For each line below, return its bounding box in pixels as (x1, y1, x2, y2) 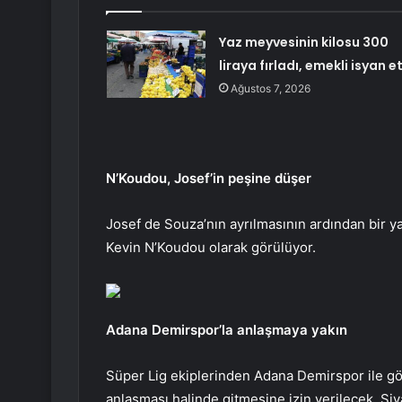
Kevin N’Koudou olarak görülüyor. (106, 239, 316, 257)
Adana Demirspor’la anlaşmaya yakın (106, 321, 347, 339)
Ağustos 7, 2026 (230, 82, 310, 96)
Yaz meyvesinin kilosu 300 (218, 33, 389, 52)
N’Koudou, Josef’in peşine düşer (106, 170, 311, 188)
